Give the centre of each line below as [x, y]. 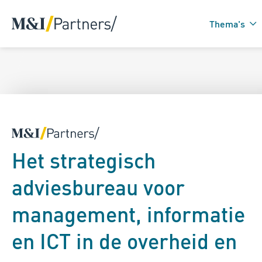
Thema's [227, 24]
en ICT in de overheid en [124, 241]
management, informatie [128, 214]
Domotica [201, 134]
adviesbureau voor [98, 187]
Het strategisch [84, 161]
